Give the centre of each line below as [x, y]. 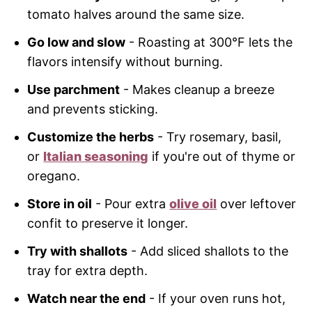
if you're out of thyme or [222, 157]
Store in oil [60, 204]
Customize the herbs [91, 137]
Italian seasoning [96, 157]
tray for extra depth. [88, 271]
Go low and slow [77, 42]
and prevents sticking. [93, 109]
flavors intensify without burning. [125, 62]
